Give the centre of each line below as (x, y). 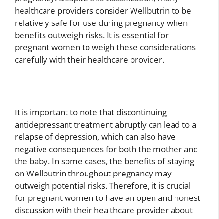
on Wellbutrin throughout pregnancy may (93, 173)
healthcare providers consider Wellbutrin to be (103, 10)
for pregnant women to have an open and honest (108, 198)
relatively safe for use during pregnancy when (101, 22)
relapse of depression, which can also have (95, 137)
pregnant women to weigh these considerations (105, 47)
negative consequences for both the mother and (106, 149)
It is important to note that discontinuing (91, 112)
